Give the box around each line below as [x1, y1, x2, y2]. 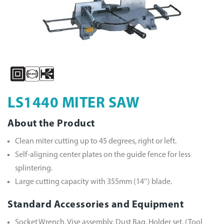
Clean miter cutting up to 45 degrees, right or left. [15, 137, 176, 145]
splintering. [15, 164, 52, 172]
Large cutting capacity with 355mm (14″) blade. [15, 177, 172, 186]
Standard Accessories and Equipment [7, 199, 183, 210]
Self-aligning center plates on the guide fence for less [15, 150, 190, 159]
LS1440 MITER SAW [7, 95, 139, 111]
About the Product [7, 118, 95, 129]
